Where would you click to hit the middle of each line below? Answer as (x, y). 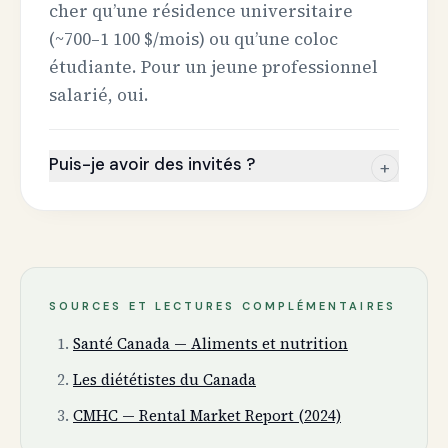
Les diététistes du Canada (164, 379)
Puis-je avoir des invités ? (152, 164)
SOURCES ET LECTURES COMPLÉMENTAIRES (222, 306)
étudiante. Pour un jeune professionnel (213, 67)
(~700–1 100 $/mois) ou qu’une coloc (193, 39)
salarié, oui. (99, 95)
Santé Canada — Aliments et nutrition (210, 343)
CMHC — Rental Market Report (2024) (207, 415)
